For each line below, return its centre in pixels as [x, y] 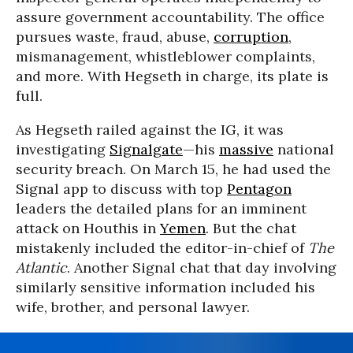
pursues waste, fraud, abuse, [115, 36]
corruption [251, 36]
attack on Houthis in [88, 228]
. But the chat [251, 228]
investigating [63, 149]
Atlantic [41, 267]
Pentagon [259, 188]
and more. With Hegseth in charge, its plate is [172, 76]
